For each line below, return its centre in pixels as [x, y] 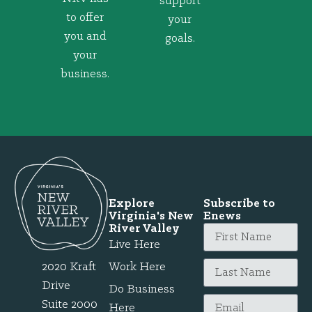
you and [85, 37]
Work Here [137, 267]
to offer [85, 18]
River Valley [144, 228]
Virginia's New [151, 216]
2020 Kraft [69, 267]
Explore [132, 203]
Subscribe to [239, 203]
